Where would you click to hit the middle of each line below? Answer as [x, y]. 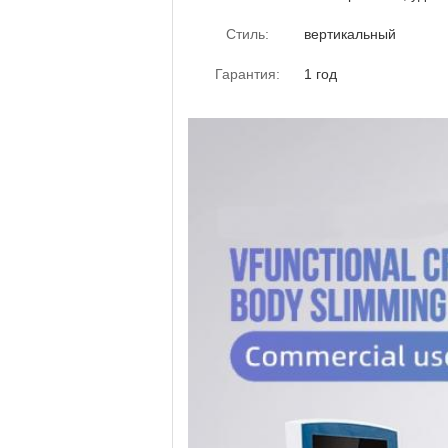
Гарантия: [247, 74]
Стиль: [247, 34]
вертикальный [350, 34]
